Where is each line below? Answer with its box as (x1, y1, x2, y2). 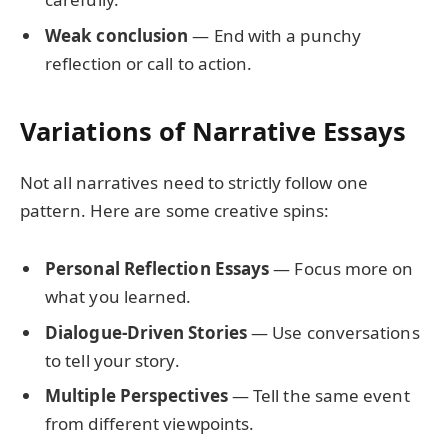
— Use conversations (246, 320, 420, 344)
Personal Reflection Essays (45, 257, 270, 281)
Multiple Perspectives (45, 384, 228, 408)
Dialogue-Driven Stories (45, 320, 247, 344)
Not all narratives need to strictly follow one (20, 171, 368, 195)
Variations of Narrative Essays (20, 114, 407, 149)
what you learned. (45, 285, 192, 309)
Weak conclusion (45, 23, 189, 47)
